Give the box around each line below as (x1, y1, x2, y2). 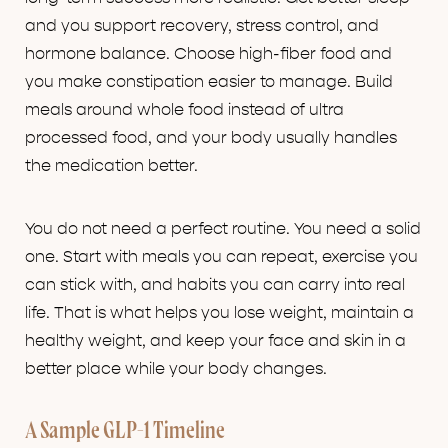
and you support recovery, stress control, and (25, 17, 379, 36)
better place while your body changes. (25, 360, 327, 379)
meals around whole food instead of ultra (25, 101, 344, 120)
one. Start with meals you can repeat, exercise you (25, 248, 418, 267)
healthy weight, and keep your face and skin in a (25, 332, 406, 351)
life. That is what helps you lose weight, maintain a (25, 304, 414, 323)
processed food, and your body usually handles (25, 129, 397, 148)
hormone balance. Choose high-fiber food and (25, 45, 392, 64)
